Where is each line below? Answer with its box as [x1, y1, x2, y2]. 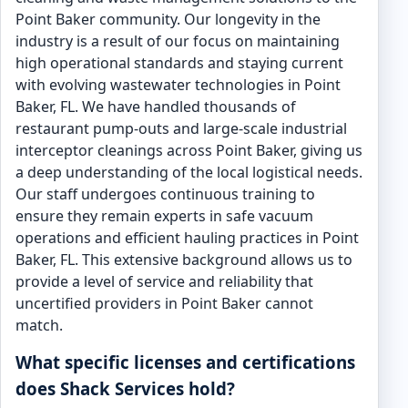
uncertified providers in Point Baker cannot [15, 293, 313, 313]
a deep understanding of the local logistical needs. [15, 162, 362, 182]
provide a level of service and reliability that [15, 271, 313, 291]
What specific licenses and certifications [15, 351, 355, 373]
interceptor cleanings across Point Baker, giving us [15, 140, 362, 160]
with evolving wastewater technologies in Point [15, 75, 341, 95]
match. [15, 315, 63, 335]
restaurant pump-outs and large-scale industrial [15, 118, 347, 138]
